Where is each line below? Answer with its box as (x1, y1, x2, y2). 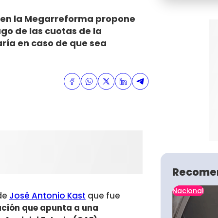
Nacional (172, 186, 204, 196)
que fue (86, 190, 120, 202)
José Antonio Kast (9, 190, 86, 202)
